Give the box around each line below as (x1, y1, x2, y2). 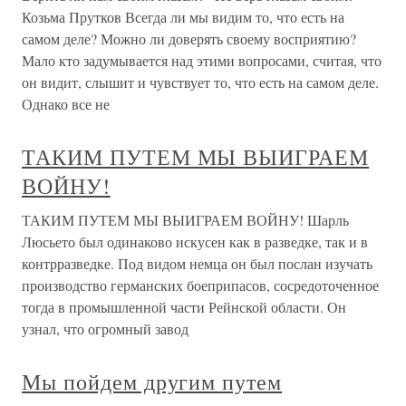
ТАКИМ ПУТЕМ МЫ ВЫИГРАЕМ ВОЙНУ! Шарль (22, 210, 349, 229)
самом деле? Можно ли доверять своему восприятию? (22, 29, 356, 48)
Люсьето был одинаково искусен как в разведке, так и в (22, 232, 368, 251)
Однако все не (22, 94, 110, 113)
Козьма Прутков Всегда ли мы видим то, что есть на (22, 7, 344, 26)
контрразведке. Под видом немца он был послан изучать (22, 254, 372, 273)
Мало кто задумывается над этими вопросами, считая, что (22, 51, 382, 70)
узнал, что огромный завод (22, 319, 188, 338)
